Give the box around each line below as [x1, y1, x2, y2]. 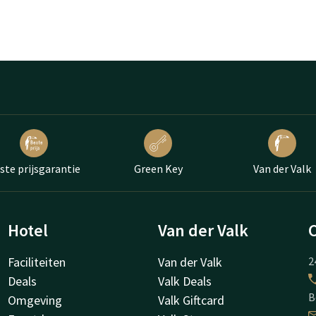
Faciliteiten [7, 254, 66, 271]
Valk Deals [158, 273, 212, 290]
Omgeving [7, 292, 62, 309]
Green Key [133, 162, 183, 176]
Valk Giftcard [158, 292, 224, 309]
